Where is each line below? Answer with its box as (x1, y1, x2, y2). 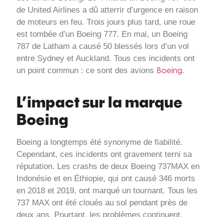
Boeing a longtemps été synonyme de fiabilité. (16, 137, 183, 147)
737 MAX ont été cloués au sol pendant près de (16, 198, 187, 207)
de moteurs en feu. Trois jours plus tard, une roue (16, 17, 195, 27)
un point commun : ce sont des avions (16, 66, 156, 76)
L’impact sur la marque (16, 92, 183, 111)
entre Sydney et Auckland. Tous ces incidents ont (16, 54, 195, 63)
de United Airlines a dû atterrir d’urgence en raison (16, 5, 198, 15)
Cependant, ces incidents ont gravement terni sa (16, 149, 192, 159)
